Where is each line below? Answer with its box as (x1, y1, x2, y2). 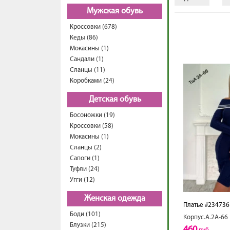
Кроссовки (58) (70, 123, 113, 129)
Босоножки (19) (70, 112, 115, 119)
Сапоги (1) (70, 155, 100, 162)
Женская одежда (84, 195, 145, 203)
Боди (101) (70, 211, 101, 218)
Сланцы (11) (70, 67, 105, 73)
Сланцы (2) (70, 144, 102, 151)
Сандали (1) (70, 56, 104, 63)
